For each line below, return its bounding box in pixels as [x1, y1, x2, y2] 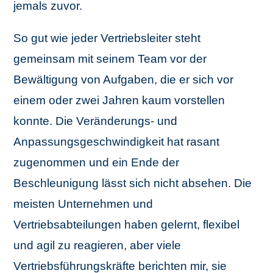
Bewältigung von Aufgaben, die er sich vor [13, 73, 234, 86]
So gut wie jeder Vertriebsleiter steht [13, 32, 201, 44]
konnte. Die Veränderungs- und [13, 115, 178, 127]
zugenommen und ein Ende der [13, 156, 180, 169]
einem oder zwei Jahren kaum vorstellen [13, 94, 225, 107]
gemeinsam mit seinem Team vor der [13, 52, 207, 65]
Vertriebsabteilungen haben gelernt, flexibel [13, 218, 240, 231]
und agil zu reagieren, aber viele [13, 239, 182, 252]
